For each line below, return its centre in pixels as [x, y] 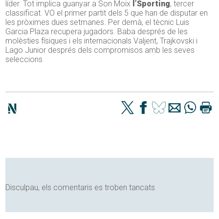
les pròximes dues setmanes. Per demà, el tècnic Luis [98, 22]
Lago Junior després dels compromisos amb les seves [100, 50]
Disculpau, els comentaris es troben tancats [80, 188]
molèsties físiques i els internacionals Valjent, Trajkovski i [102, 41]
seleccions [24, 60]
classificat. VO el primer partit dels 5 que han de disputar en [107, 13]
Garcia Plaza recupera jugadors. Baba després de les [97, 32]
